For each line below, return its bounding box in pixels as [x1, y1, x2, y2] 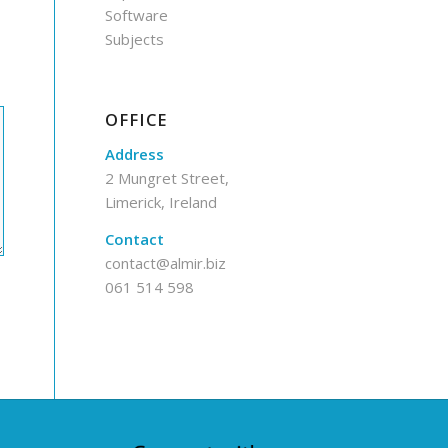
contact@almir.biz [105, 252, 227, 273]
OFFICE [105, 108, 168, 131]
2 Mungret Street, [105, 167, 230, 188]
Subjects [105, 29, 165, 49]
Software [105, 5, 169, 25]
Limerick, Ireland [105, 191, 218, 212]
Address [105, 143, 165, 164]
